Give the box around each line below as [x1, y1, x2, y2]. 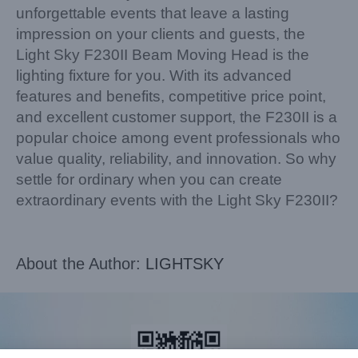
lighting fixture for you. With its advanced [16, 67, 292, 85]
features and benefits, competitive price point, [16, 88, 326, 105]
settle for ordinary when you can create [16, 171, 282, 189]
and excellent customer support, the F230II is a [16, 109, 337, 126]
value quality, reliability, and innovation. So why [16, 150, 336, 168]
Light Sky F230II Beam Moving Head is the [16, 46, 309, 64]
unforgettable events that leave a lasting [16, 5, 289, 22]
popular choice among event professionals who [16, 129, 340, 147]
